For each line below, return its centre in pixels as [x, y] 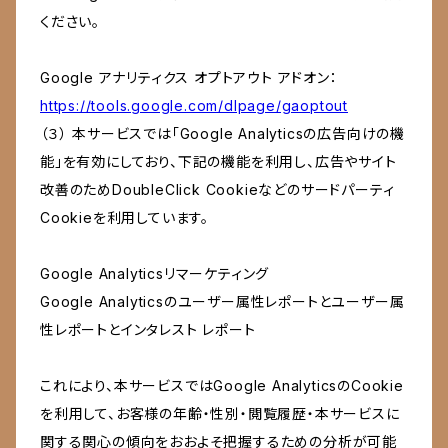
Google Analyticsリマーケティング [155, 274]
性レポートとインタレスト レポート [148, 330]
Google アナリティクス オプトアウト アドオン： [189, 78]
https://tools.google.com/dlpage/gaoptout [194, 106]
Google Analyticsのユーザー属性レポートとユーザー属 [222, 302]
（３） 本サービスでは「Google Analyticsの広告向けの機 [222, 134]
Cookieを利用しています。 [124, 218]
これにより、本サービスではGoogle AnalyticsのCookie [222, 386]
